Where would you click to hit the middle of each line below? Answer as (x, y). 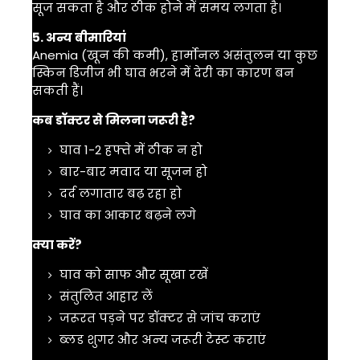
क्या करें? (57, 245)
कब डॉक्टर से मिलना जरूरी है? (114, 120)
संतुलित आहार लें (104, 296)
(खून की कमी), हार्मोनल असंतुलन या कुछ (198, 55)
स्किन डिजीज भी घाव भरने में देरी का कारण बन (163, 73)
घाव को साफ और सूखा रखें (132, 274)
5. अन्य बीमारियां (79, 37)
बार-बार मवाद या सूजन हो (132, 172)
